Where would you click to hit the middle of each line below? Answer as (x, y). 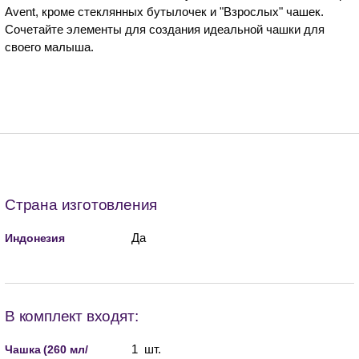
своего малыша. (49, 46)
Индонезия (35, 238)
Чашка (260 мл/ (46, 349)
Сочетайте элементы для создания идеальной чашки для (165, 29)
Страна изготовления (81, 204)
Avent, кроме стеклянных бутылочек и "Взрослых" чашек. (164, 11)
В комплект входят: (72, 316)
